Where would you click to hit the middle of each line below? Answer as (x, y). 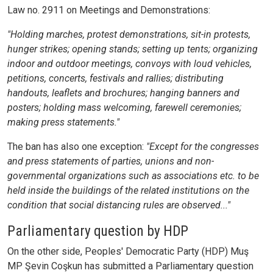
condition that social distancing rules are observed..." (119, 205)
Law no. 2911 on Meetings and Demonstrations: (109, 10)
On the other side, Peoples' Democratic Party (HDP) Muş (128, 252)
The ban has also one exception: (77, 147)
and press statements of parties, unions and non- (111, 161)
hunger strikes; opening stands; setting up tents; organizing (133, 49)
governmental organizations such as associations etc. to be (133, 176)
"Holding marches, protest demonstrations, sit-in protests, (129, 35)
